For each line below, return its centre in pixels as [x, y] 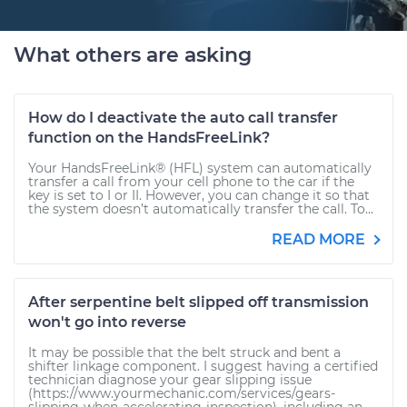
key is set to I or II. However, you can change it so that [199, 195]
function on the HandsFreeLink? [149, 138]
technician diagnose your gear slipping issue [170, 380]
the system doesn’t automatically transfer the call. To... [201, 209]
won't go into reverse [107, 322]
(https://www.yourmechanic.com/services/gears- [182, 393]
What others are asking [133, 55]
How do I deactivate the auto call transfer [183, 118]
